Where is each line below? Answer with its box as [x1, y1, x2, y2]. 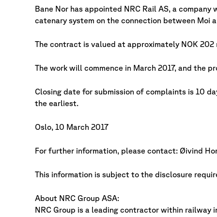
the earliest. [35, 99, 78, 108]
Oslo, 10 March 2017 [35, 123, 108, 131]
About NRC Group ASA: [35, 194, 119, 202]
